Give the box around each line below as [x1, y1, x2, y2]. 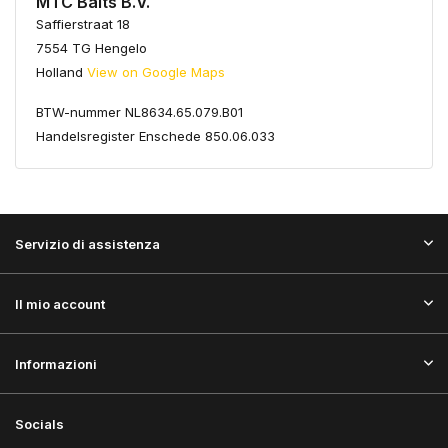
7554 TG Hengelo [36, 40, 147, 56]
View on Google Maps [87, 64, 225, 80]
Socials [15, 416, 64, 432]
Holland [36, 64, 87, 80]
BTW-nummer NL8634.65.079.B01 [36, 104, 243, 120]
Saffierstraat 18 [36, 16, 130, 32]
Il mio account [15, 296, 105, 312]
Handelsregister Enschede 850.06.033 [36, 128, 275, 144]
